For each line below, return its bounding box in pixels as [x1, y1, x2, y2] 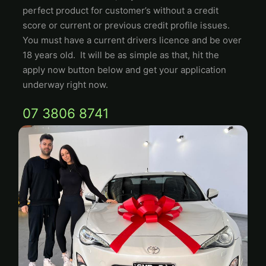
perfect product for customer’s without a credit [23, 5, 219, 17]
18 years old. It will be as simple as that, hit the [23, 49, 220, 61]
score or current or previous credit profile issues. [23, 20, 230, 31]
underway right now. [23, 79, 109, 91]
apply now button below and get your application [23, 64, 227, 76]
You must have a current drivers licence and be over [23, 34, 242, 46]
